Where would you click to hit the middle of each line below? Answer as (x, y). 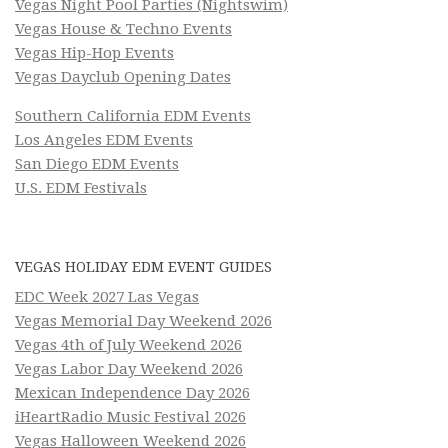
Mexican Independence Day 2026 (132, 392)
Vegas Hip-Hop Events (94, 52)
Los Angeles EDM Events (104, 139)
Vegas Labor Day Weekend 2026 (129, 368)
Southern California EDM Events (133, 115)
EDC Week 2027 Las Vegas (107, 296)
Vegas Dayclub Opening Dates (123, 76)
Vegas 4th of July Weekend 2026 (128, 344)
